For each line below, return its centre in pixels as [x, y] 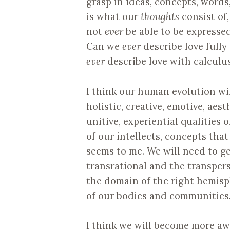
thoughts [160, 17]
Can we [104, 46]
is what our [113, 17]
